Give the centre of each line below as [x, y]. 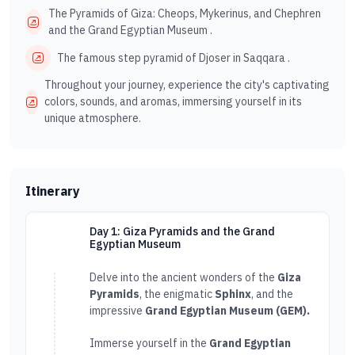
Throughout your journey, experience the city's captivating [187, 85]
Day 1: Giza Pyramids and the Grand [182, 231]
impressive [117, 311]
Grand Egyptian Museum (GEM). [227, 311]
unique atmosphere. [93, 118]
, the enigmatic [177, 294]
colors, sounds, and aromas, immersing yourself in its [173, 101]
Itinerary [53, 191]
